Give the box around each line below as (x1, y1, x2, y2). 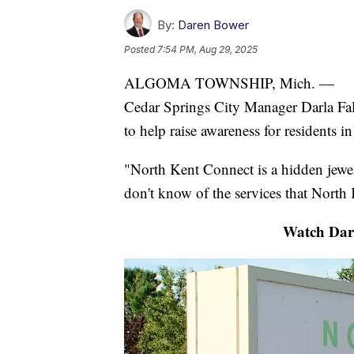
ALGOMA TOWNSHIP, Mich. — (124, 73, 334, 93)
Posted (124, 43, 157, 56)
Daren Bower (178, 17, 249, 33)
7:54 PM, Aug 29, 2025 (157, 43, 258, 56)
